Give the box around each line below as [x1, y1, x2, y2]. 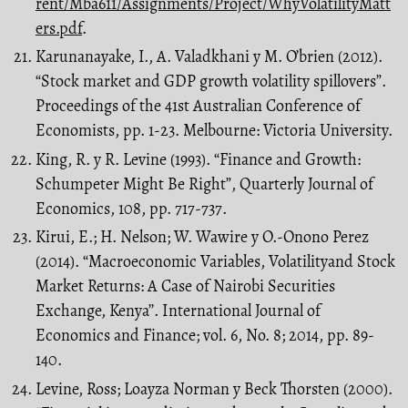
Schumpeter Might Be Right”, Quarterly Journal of [36, 172, 373, 195]
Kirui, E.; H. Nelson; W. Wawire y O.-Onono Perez [36, 226, 369, 249]
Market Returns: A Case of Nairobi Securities [36, 275, 335, 298]
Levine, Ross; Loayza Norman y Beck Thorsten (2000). [36, 377, 393, 400]
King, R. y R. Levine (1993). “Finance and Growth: [36, 148, 361, 170]
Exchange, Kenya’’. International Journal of [36, 300, 321, 322]
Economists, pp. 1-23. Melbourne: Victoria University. [36, 119, 393, 142]
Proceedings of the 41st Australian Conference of [36, 95, 361, 117]
